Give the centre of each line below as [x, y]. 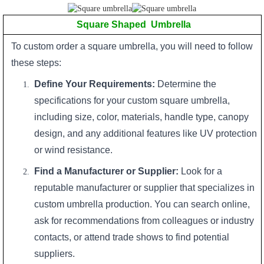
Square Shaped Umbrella [134, 24]
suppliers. [55, 253]
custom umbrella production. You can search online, [142, 204]
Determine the [186, 84]
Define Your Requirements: [95, 84]
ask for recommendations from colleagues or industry [144, 220]
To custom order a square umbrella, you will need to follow [132, 46]
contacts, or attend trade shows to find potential [132, 237]
